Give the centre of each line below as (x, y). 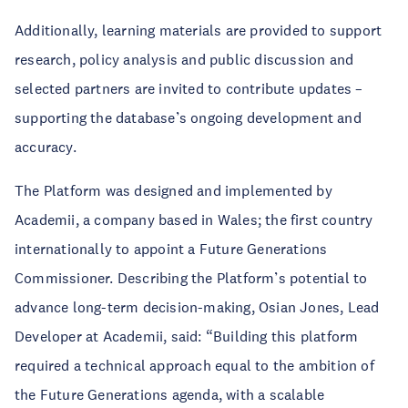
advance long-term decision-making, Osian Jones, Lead (197, 306)
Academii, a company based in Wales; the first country (194, 219)
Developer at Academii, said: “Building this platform (187, 336)
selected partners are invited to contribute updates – (189, 88)
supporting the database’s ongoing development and (188, 117)
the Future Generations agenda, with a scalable (170, 394)
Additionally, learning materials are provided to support (199, 30)
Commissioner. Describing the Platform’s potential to (191, 277)
